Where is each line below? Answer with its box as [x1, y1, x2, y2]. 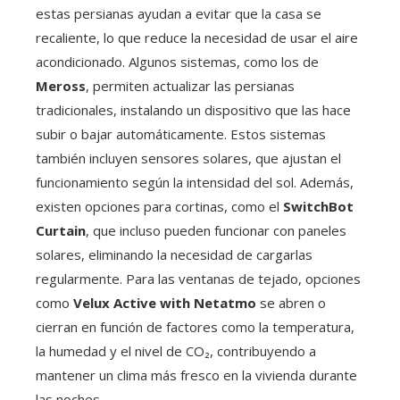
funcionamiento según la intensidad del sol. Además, [36, 173, 354, 192]
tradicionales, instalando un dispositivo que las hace [36, 101, 351, 120]
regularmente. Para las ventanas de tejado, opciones [36, 270, 361, 288]
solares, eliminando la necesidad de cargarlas [36, 246, 312, 264]
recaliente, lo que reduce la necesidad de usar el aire [36, 29, 358, 47]
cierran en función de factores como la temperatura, [36, 318, 354, 337]
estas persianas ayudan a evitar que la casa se [36, 4, 321, 23]
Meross [36, 77, 86, 96]
